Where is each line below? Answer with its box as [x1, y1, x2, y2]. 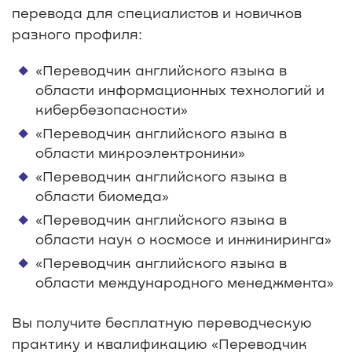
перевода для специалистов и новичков [12, 3, 302, 21]
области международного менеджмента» [35, 273, 334, 291]
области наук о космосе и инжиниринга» [35, 229, 332, 247]
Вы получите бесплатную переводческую [12, 313, 312, 331]
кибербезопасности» [35, 100, 188, 118]
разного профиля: [12, 24, 142, 42]
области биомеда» [35, 186, 169, 204]
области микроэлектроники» [35, 143, 245, 161]
